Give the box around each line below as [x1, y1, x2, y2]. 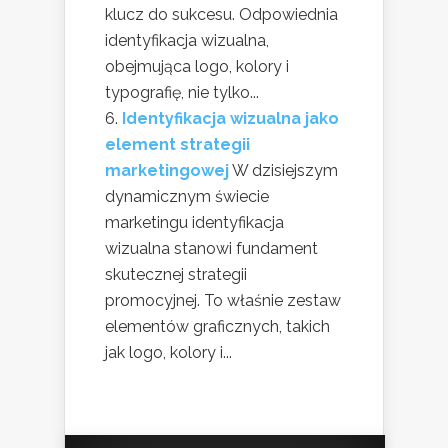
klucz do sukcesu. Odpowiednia [105, 4, 338, 24]
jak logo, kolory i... [105, 342, 232, 362]
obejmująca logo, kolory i [105, 56, 289, 76]
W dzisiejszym [232, 160, 338, 180]
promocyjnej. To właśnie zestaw [105, 290, 341, 310]
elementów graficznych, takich [105, 316, 330, 336]
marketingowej [105, 160, 229, 180]
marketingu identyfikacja [105, 212, 284, 232]
